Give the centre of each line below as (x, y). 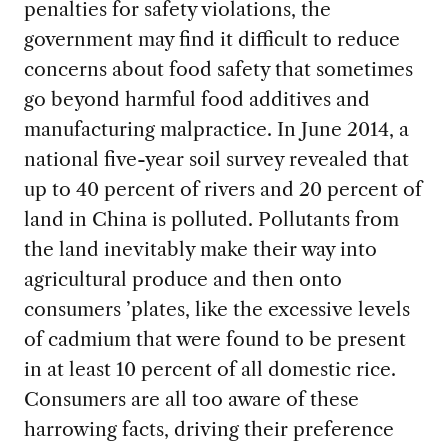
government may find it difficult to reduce (211, 38)
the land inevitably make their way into (200, 248)
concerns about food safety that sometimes (218, 68)
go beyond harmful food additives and (196, 98)
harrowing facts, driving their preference (208, 428)
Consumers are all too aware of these (191, 398)
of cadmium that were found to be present (214, 338)
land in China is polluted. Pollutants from (211, 218)
